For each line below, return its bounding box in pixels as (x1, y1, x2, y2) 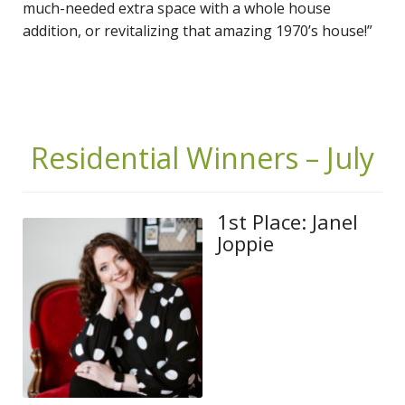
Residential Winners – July (31, 137, 374, 177)
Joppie (217, 229, 274, 257)
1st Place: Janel (217, 207, 358, 235)
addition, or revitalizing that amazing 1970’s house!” (23, 20, 372, 41)
